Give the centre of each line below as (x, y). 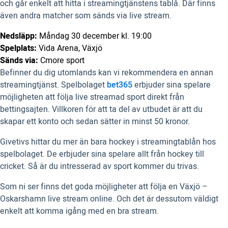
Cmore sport (61, 61)
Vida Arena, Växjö (69, 49)
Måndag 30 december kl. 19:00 (94, 36)
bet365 (120, 85)
